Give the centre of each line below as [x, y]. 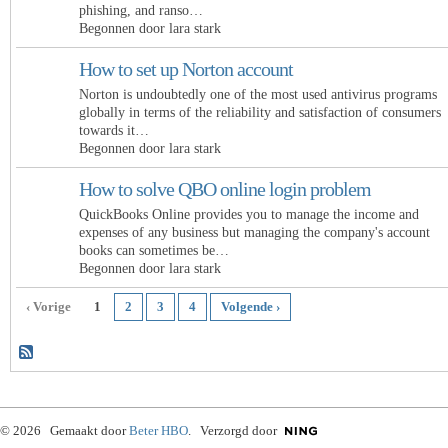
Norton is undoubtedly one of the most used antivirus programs [258, 93]
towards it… [114, 129]
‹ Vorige [48, 306]
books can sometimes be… [154, 249]
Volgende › [250, 306]
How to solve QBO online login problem [225, 189]
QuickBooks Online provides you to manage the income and [249, 213]
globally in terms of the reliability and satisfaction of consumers [260, 111]
